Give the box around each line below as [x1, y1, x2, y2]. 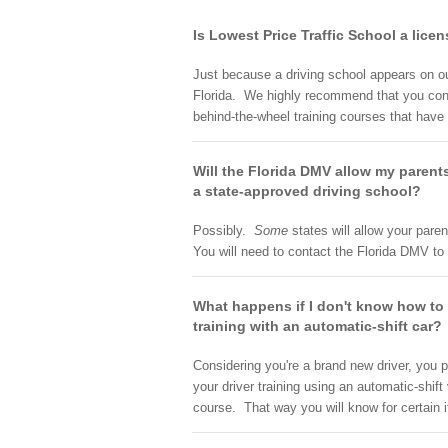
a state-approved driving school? [193, 183, 421, 199]
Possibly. [193, 223, 254, 238]
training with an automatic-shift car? [193, 318, 442, 334]
